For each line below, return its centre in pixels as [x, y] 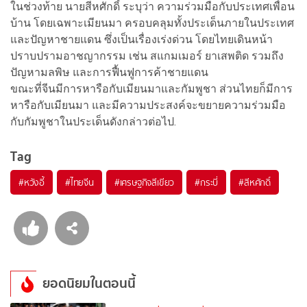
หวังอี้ [34, 182]
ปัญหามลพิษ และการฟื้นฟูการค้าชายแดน [109, 72]
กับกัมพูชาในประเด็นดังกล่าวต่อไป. [93, 121]
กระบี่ [209, 182]
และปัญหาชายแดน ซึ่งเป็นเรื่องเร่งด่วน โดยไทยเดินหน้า [142, 39]
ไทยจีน [82, 182]
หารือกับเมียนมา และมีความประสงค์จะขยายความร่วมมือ [148, 105]
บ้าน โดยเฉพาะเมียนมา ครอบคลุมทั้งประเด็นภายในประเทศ [152, 23]
